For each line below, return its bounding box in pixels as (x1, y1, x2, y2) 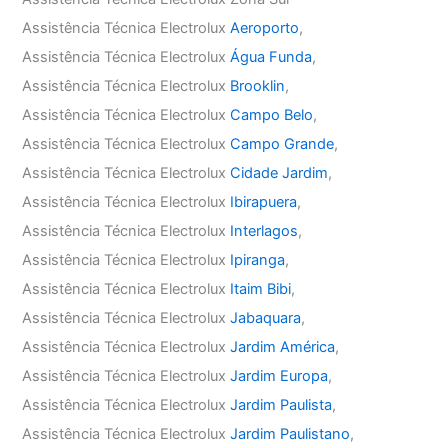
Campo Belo (230, 105, 314, 124)
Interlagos (230, 221, 299, 240)
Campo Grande (230, 134, 335, 153)
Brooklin (230, 76, 286, 95)
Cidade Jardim (230, 163, 329, 182)
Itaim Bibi (230, 279, 292, 298)
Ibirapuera (230, 192, 298, 211)
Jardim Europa (230, 366, 329, 385)
